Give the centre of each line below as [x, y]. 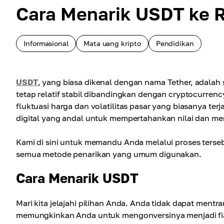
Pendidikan [175, 43]
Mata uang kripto [112, 43]
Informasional [46, 43]
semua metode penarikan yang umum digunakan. [109, 154]
